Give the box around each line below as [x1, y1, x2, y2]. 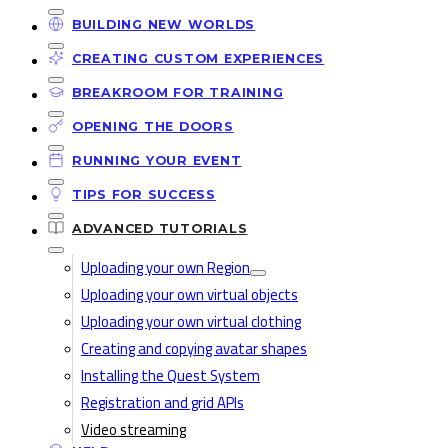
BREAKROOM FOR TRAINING [72, 84, 284, 100]
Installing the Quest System [81, 362, 260, 390]
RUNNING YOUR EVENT [72, 152, 242, 168]
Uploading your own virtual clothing [81, 308, 301, 336]
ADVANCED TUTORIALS [72, 220, 248, 236]
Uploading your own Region [81, 254, 250, 282]
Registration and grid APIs [81, 389, 244, 417]
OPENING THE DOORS [72, 118, 234, 134]
